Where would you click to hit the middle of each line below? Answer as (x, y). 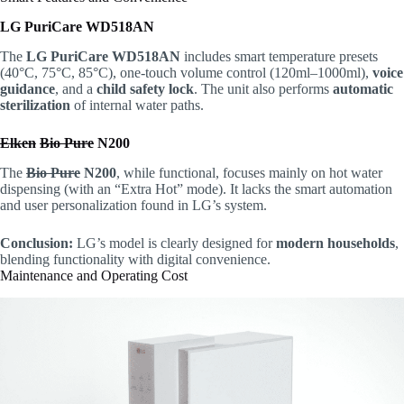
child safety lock (145, 88)
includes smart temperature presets (279, 56)
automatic (363, 88)
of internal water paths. (137, 105)
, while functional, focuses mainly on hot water (249, 172)
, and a (76, 88)
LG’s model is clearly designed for (176, 243)
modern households (335, 243)
